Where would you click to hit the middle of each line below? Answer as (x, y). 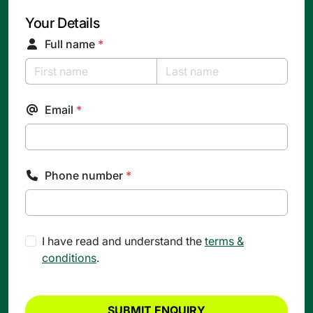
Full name (71, 44)
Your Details (63, 23)
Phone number (85, 176)
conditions (69, 258)
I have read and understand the (123, 241)
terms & (224, 241)
